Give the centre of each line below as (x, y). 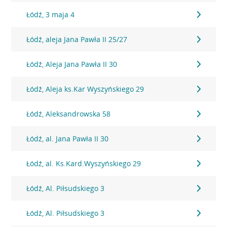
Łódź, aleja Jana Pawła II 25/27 (77, 39)
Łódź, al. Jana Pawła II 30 (68, 139)
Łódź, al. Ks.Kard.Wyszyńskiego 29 (84, 163)
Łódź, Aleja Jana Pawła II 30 (72, 64)
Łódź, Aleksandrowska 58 (69, 114)
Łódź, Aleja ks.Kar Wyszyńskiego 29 (85, 89)
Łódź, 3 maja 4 (51, 14)
